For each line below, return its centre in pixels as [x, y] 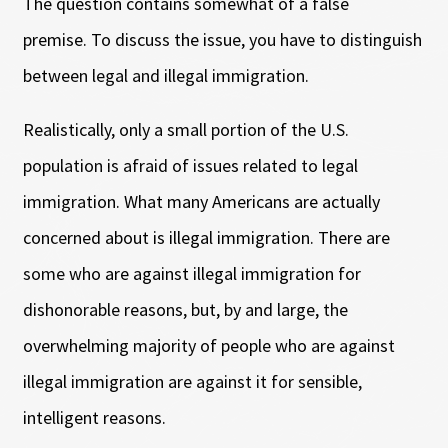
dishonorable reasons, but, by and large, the [185, 309]
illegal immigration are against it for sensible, [192, 381]
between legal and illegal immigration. [167, 75]
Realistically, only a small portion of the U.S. [185, 129]
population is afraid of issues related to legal [190, 165]
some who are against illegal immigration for [191, 273]
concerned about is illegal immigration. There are [206, 237]
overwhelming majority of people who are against [208, 345]
